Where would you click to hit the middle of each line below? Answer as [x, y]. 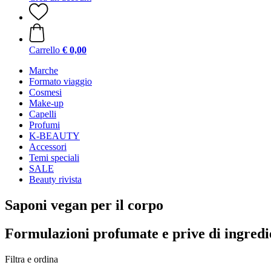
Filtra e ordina [31, 259]
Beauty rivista [55, 179]
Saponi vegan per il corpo [84, 205]
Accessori [48, 147]
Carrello [44, 50]
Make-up [46, 103]
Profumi [44, 125]
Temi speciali [54, 158]
